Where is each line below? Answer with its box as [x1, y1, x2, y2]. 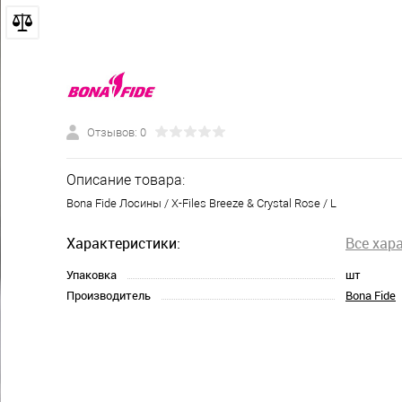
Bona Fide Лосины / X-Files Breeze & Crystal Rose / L [66, 196, 336, 210]
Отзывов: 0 [87, 125, 146, 139]
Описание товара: [66, 170, 185, 188]
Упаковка [66, 266, 117, 283]
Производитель [66, 286, 151, 303]
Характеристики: [66, 232, 180, 253]
